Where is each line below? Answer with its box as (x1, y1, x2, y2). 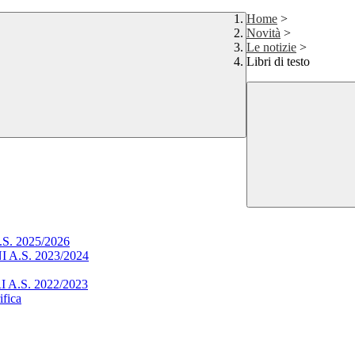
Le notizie (246, 40, 296, 55)
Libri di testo (246, 55, 310, 69)
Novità (246, 26, 281, 40)
